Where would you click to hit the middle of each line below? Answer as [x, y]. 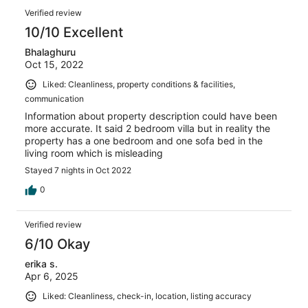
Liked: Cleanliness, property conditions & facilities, [139, 85]
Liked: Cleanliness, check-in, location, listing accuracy [147, 296]
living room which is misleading [94, 153]
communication [54, 99]
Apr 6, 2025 [52, 276]
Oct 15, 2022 [54, 65]
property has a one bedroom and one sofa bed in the [144, 141]
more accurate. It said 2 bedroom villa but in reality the [147, 129]
